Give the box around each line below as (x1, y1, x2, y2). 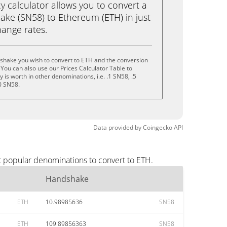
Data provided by (93, 123, 141, 132)
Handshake (46, 173, 89, 184)
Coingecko (143, 123, 172, 132)
